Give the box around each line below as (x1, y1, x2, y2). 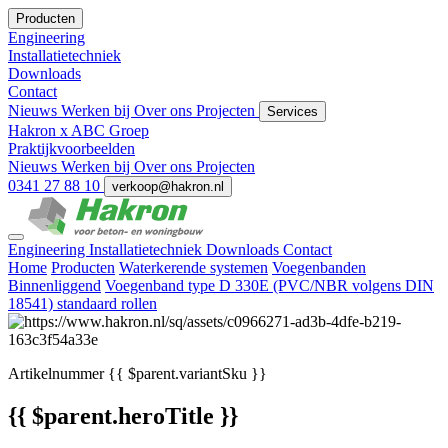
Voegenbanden (272, 259, 366, 276)
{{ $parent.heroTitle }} (8, 402, 238, 429)
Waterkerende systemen (119, 259, 268, 276)
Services (267, 104, 318, 119)
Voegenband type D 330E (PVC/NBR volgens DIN (105, 277, 434, 294)
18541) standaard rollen (8, 295, 157, 312)
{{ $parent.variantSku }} (104, 365, 267, 382)
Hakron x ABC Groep (8, 122, 149, 139)
